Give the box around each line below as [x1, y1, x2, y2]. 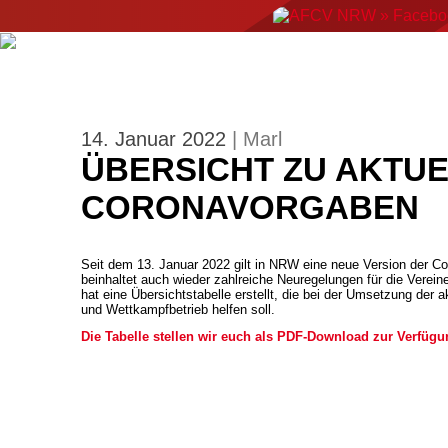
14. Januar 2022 [80, 128, 232, 150]
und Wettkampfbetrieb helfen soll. [80, 302, 275, 317]
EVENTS [300, 59, 356, 75]
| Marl [231, 128, 282, 150]
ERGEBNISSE [101, 59, 192, 75]
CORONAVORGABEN [80, 189, 419, 226]
